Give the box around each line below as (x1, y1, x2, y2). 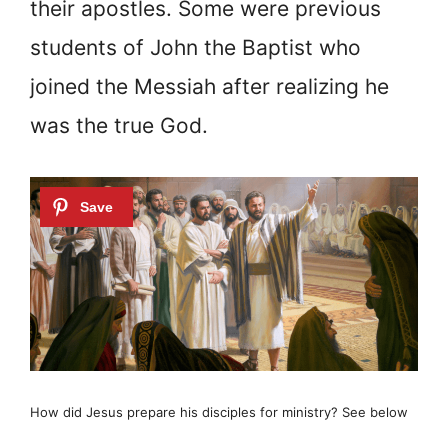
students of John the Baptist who (30, 35, 361, 61)
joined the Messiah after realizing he (30, 74, 389, 100)
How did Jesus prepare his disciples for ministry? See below (30, 403, 408, 420)
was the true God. (30, 113, 208, 139)
